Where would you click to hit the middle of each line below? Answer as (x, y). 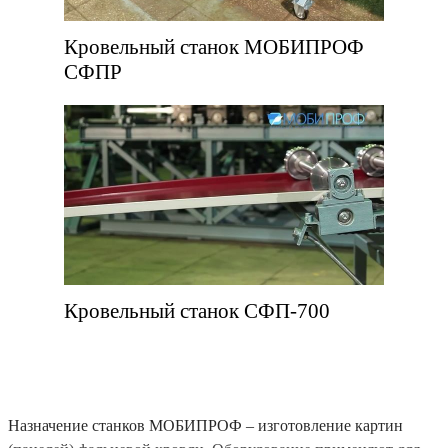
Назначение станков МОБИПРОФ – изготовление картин (205, 425)
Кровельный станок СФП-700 (197, 310)
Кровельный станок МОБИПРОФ (214, 46)
